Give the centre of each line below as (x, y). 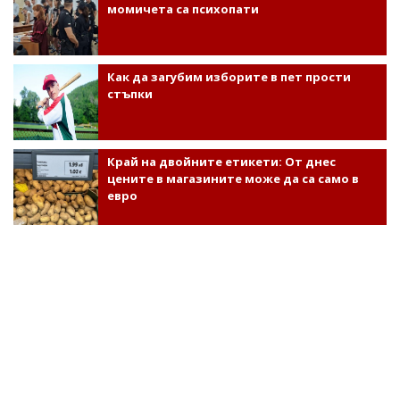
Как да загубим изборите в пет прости (229, 77)
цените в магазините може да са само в (233, 179)
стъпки (129, 94)
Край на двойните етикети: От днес (221, 162)
